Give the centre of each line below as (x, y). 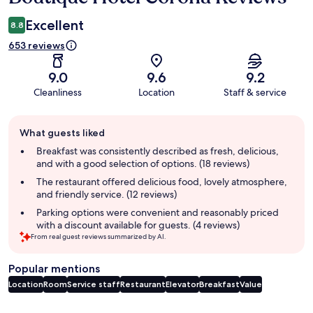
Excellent (54, 26)
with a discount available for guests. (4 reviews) (138, 225)
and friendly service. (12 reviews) (107, 195)
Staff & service (255, 93)
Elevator (182, 284)
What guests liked (62, 133)
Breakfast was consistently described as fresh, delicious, (158, 151)
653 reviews (37, 46)
